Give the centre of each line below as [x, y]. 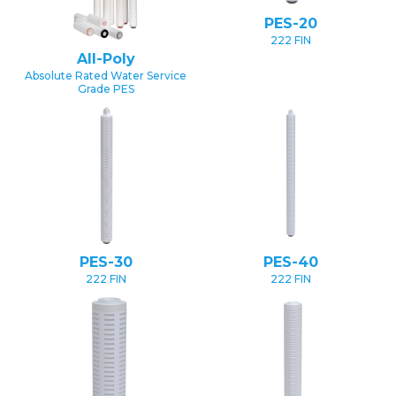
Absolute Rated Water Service [106, 75]
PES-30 [106, 263]
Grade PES [106, 88]
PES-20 [290, 24]
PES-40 [290, 263]
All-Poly [106, 58]
